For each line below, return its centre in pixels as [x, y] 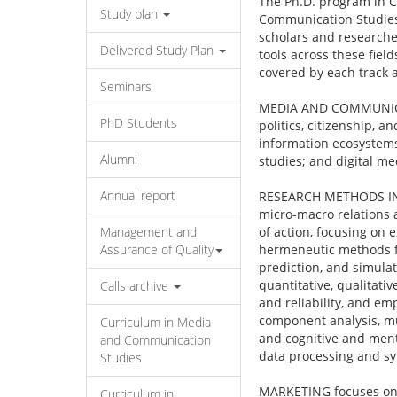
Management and [148, 232]
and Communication [156, 340]
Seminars [126, 86]
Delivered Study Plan [159, 50]
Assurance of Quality [157, 249]
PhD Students [139, 123]
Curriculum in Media [156, 322]
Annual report [138, 195]
